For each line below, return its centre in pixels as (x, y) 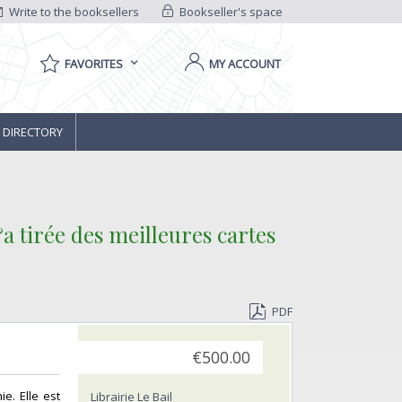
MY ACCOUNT (245, 64)
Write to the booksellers (73, 12)
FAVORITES (94, 64)
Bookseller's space (229, 12)
